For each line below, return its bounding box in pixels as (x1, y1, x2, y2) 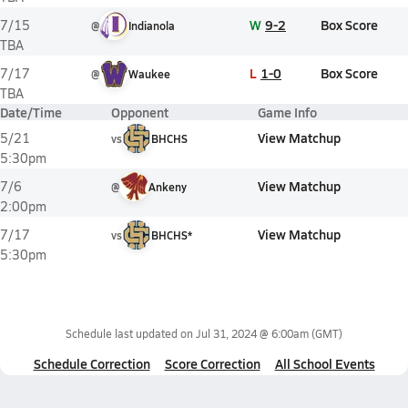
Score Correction (164, 354, 260, 372)
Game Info (258, 103, 317, 121)
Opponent (111, 103, 168, 121)
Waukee (128, 66, 170, 81)
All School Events (274, 354, 375, 372)
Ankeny (148, 179, 187, 194)
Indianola (128, 18, 175, 33)
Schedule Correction (33, 354, 150, 372)
